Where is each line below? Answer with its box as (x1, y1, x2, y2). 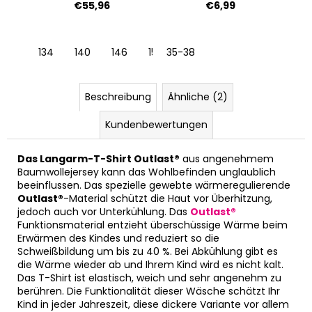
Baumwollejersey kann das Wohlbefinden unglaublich (17, 165, 276, 180)
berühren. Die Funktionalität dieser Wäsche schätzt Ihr (17, 284, 280, 299)
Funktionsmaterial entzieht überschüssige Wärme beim (17, 218, 288, 233)
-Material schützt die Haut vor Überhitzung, (63, 192, 272, 206)
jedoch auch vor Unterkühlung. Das (17, 205, 190, 219)
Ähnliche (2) (167, 90, 228, 104)
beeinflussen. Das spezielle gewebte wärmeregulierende (17, 178, 290, 193)
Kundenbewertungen (104, 118, 208, 132)
